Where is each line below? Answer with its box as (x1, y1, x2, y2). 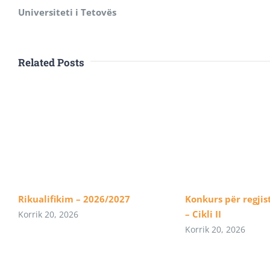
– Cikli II (184, 208, 221, 221)
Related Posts (18, 55, 84, 69)
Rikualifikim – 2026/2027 (18, 193, 130, 206)
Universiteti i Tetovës (18, 6, 116, 18)
